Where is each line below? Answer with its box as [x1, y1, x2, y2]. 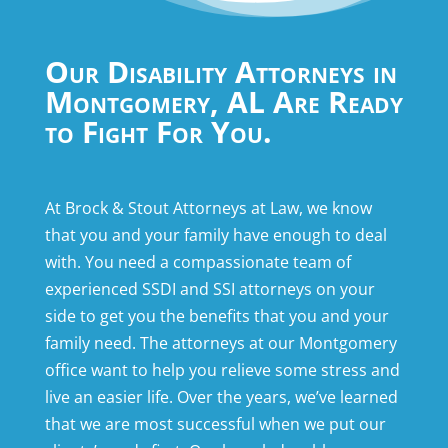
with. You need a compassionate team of [44, 251, 351, 274]
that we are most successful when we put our [44, 413, 386, 436]
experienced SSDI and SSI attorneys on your [44, 278, 375, 301]
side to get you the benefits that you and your [44, 305, 389, 328]
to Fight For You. [44, 111, 272, 153]
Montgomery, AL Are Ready [44, 81, 403, 123]
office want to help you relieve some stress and [44, 359, 400, 382]
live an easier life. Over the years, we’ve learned [44, 386, 398, 409]
